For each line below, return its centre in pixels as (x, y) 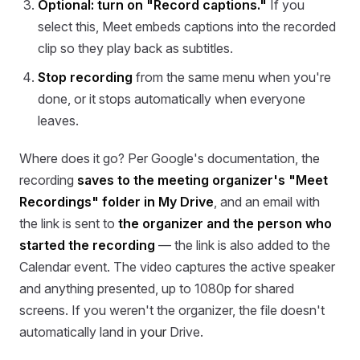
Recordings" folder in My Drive (117, 202)
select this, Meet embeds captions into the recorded (187, 27)
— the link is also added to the (243, 245)
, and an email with (267, 202)
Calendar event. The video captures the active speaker (177, 267)
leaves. (59, 121)
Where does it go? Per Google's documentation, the (170, 159)
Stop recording (86, 78)
